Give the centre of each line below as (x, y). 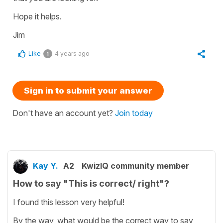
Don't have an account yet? (64, 113)
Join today (134, 113)
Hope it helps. (37, 16)
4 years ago (72, 53)
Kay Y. (46, 166)
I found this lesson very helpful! (70, 202)
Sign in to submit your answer (88, 90)
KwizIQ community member (135, 166)
